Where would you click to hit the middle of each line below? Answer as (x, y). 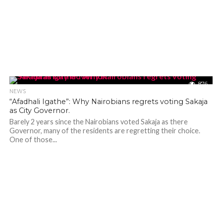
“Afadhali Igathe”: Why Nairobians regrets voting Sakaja (108, 102)
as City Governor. (39, 111)
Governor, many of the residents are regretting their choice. (105, 131)
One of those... (33, 139)
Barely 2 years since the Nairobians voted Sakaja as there (98, 122)
